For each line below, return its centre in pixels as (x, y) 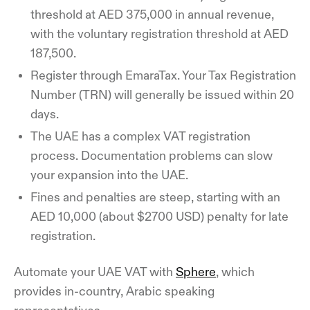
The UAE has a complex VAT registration (140, 136)
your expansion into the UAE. (111, 175)
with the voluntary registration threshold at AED (159, 34)
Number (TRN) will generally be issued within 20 (162, 94)
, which (235, 272)
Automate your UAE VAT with (95, 272)
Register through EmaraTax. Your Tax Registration (163, 75)
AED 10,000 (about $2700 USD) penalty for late (159, 216)
